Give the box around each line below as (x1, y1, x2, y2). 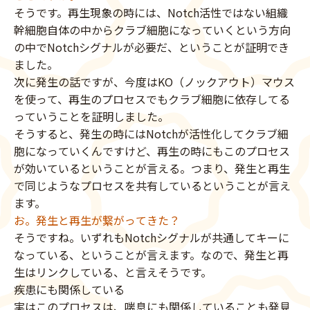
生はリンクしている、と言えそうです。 (14, 264, 212, 281)
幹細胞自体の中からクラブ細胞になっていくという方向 (14, 21, 291, 39)
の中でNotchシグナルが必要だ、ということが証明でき (14, 39, 289, 56)
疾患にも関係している (14, 281, 125, 298)
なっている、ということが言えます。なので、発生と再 (14, 246, 289, 264)
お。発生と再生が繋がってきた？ (14, 212, 180, 229)
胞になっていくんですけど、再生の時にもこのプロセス (14, 143, 290, 160)
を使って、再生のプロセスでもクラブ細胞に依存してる (14, 91, 290, 108)
